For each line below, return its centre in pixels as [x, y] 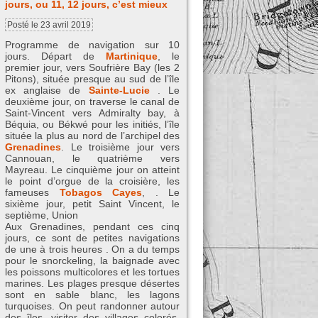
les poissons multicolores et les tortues [92, 272]
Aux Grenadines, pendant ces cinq [92, 226]
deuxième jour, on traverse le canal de [92, 101]
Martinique [132, 56]
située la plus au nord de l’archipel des [92, 135]
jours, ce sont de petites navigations [92, 237]
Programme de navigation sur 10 [92, 44]
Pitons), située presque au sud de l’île [92, 78]
